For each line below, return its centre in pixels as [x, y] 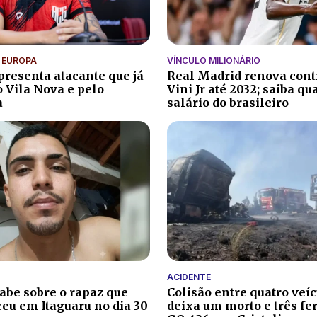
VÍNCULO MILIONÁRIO [214, 61]
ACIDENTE [189, 277]
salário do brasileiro [228, 103]
